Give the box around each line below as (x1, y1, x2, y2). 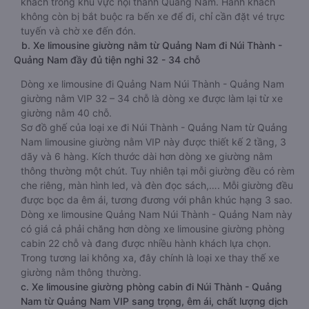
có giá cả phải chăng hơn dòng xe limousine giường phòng (21, 223, 285, 235)
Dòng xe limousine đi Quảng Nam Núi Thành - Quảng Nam (21, 78, 284, 90)
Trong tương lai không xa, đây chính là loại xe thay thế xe (21, 252, 279, 263)
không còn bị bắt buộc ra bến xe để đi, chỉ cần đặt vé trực (21, 10, 285, 22)
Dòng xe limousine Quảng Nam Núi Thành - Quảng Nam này (21, 208, 292, 220)
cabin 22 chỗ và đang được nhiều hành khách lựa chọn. (21, 237, 271, 249)
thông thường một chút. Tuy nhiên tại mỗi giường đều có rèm (21, 165, 295, 177)
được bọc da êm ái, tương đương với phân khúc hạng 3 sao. (21, 194, 292, 206)
